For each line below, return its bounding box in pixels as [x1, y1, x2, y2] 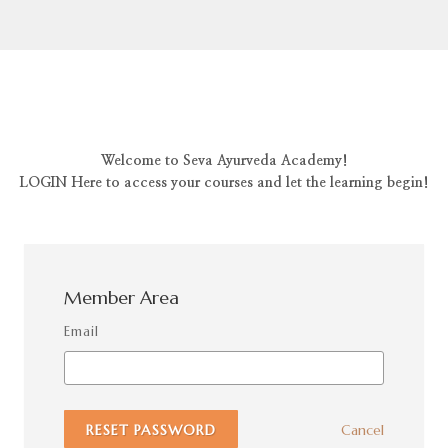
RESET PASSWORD [86, 421, 216, 439]
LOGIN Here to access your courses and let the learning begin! [19, 176, 429, 190]
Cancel [341, 421, 384, 439]
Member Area [64, 286, 179, 309]
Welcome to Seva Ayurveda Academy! [100, 154, 348, 168]
